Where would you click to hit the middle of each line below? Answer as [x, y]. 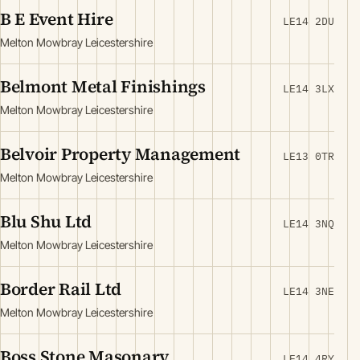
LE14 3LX [309, 89]
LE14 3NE [309, 291]
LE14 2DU [309, 21]
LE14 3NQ [309, 224]
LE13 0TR [309, 156]
